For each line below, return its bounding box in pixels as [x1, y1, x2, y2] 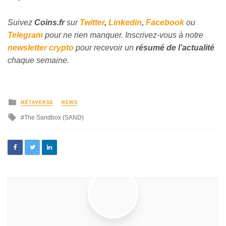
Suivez [8, 18, 34, 27]
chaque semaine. [8, 56, 69, 65]
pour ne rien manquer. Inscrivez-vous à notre [43, 31, 203, 39]
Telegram [8, 31, 43, 39]
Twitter [80, 18, 104, 27]
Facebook [146, 18, 184, 27]
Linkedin [108, 18, 142, 27]
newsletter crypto [8, 43, 74, 52]
